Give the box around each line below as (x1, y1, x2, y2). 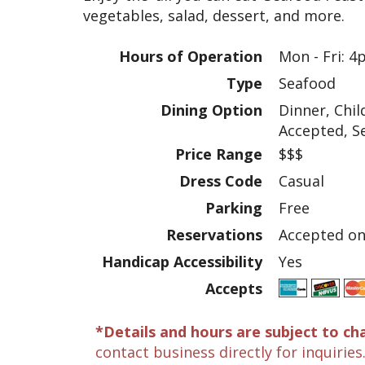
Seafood (279, 73, 336, 93)
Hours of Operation (119, 46, 262, 66)
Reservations (166, 225, 262, 244)
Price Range (175, 144, 262, 164)
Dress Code (179, 171, 262, 191)
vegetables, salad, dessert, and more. (83, 6, 345, 25)
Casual (279, 171, 324, 191)
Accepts (205, 279, 262, 298)
